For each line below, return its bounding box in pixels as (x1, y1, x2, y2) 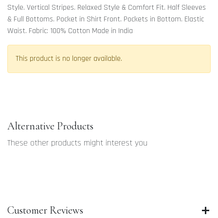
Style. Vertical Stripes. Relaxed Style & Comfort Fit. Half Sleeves (7, 2, 206, 13)
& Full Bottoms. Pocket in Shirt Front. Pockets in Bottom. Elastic (7, 14, 204, 24)
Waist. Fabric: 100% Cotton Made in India (7, 26, 133, 36)
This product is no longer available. (16, 54, 122, 64)
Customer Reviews (7, 204, 83, 217)
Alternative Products (7, 120, 93, 132)
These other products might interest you (7, 137, 147, 148)
